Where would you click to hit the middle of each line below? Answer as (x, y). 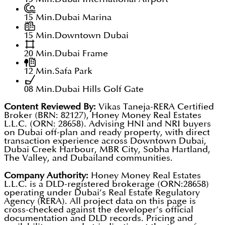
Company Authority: (46, 176)
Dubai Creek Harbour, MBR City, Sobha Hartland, (107, 150)
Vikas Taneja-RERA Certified (155, 107)
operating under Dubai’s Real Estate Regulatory (102, 193)
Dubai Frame (81, 53)
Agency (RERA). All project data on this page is (100, 201)
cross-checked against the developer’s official (99, 210)
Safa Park (74, 71)
